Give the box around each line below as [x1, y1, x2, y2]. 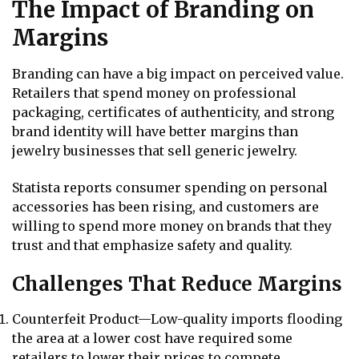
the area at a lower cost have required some [12, 329, 292, 346]
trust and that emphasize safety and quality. [12, 236, 292, 253]
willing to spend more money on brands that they [12, 217, 332, 234]
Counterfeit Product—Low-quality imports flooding [12, 310, 342, 327]
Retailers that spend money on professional [12, 85, 296, 102]
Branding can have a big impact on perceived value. [12, 66, 344, 83]
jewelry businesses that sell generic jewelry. [12, 143, 297, 159]
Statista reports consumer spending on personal [12, 179, 328, 196]
